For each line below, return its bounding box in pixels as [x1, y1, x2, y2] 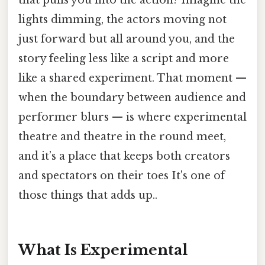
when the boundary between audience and [18, 91, 246, 104]
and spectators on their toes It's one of [18, 169, 225, 182]
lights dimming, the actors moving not [18, 12, 227, 26]
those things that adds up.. [18, 188, 157, 202]
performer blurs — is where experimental [18, 110, 247, 124]
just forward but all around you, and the [18, 32, 235, 46]
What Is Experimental [18, 241, 188, 258]
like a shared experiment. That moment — [18, 71, 247, 85]
